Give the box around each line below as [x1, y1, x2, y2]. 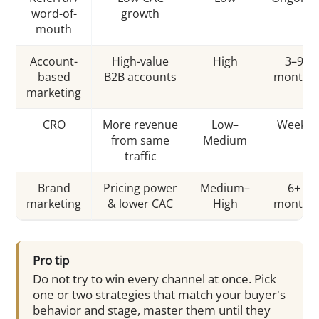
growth [121, 5, 159, 21]
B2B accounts [104, 68, 177, 85]
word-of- [31, 5, 77, 21]
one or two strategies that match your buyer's [33, 286, 286, 303]
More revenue [103, 116, 178, 132]
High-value [112, 53, 169, 69]
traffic [124, 147, 157, 164]
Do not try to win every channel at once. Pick [33, 271, 276, 288]
